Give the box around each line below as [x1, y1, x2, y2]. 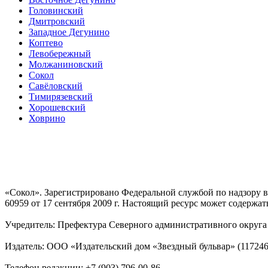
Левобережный [29, 48, 91, 59]
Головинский [29, 5, 83, 16]
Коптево [29, 37, 63, 48]
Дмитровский [29, 16, 85, 26]
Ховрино [29, 112, 65, 123]
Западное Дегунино [29, 26, 109, 37]
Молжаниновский [29, 59, 103, 69]
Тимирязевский [29, 91, 93, 102]
